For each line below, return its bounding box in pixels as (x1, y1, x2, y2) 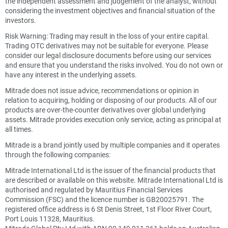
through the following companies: (5, 150, 110, 159)
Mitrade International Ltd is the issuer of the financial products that (5, 165, 216, 175)
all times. (5, 124, 33, 134)
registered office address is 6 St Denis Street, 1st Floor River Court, (5, 204, 212, 214)
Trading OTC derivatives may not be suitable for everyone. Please (5, 41, 208, 50)
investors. (5, 15, 36, 25)
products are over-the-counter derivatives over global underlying (5, 105, 206, 115)
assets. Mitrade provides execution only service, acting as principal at (5, 115, 221, 124)
